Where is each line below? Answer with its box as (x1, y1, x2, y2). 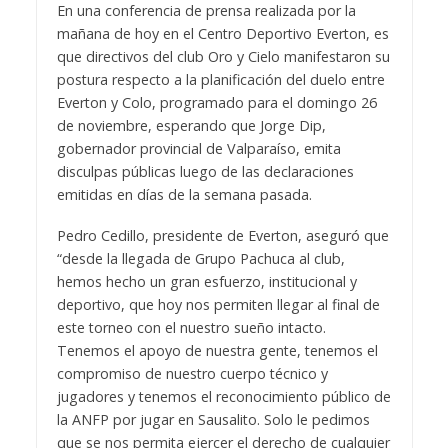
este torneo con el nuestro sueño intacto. (56, 317, 326, 337)
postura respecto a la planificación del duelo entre (56, 70, 385, 89)
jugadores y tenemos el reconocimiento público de (56, 386, 391, 406)
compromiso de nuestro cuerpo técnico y (56, 363, 328, 383)
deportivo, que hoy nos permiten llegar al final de (56, 294, 380, 314)
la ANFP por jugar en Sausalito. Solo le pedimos (56, 409, 370, 429)
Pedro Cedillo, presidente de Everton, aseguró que (56, 225, 389, 245)
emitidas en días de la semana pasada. (56, 185, 312, 204)
